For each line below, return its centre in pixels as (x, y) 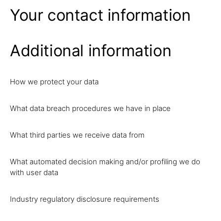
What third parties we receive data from (77, 135)
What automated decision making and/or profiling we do (105, 162)
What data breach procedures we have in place (90, 108)
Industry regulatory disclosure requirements (85, 199)
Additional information (91, 51)
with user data (34, 172)
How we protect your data (54, 82)
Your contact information (100, 15)
